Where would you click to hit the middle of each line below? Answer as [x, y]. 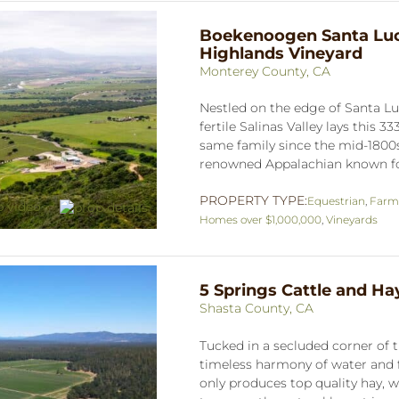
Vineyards [352, 219]
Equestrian [336, 200]
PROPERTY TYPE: [253, 200]
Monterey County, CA [265, 71]
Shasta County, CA [256, 308]
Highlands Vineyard [281, 53]
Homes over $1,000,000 [261, 219]
